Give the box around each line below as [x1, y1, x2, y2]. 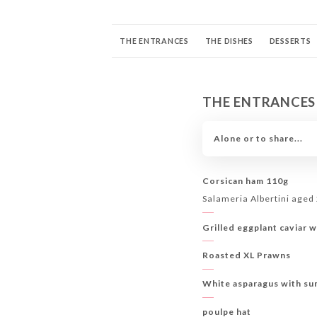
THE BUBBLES [120, 104, 175, 113]
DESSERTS [269, 36, 311, 45]
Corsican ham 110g [202, 175, 289, 187]
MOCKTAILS [232, 70, 281, 79]
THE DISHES [204, 36, 253, 45]
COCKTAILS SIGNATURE [120, 70, 217, 79]
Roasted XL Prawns [202, 250, 292, 261]
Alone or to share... [213, 133, 303, 144]
